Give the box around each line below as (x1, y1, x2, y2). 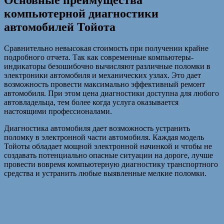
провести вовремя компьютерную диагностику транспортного (4, 160, 218, 169)
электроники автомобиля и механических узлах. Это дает (4, 71, 201, 80)
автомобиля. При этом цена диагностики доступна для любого (4, 89, 219, 98)
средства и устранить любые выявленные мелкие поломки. (4, 169, 206, 178)
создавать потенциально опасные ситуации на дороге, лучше (4, 151, 213, 160)
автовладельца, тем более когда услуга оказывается (4, 98, 178, 107)
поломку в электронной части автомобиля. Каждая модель (4, 133, 204, 142)
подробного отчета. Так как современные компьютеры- (4, 53, 193, 62)
